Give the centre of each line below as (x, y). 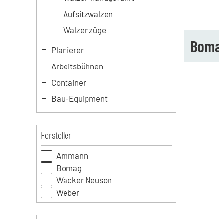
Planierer (67, 50)
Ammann (72, 155)
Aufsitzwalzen (88, 14)
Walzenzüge (84, 30)
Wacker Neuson (84, 180)
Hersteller (56, 135)
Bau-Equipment (79, 98)
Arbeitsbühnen (77, 66)
